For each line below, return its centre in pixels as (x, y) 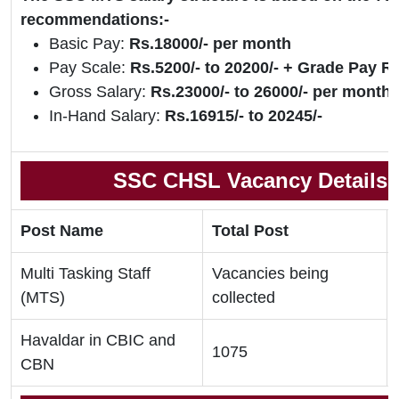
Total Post (250, 231)
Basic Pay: (89, 44)
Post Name (62, 231)
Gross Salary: (100, 92)
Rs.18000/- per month (210, 44)
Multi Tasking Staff (85, 274)
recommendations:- (95, 20)
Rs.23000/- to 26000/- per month (271, 92)
